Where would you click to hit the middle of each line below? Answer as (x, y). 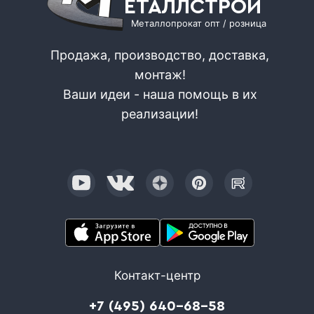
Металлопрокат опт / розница (199, 23)
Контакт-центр (157, 275)
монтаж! (160, 74)
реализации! (160, 114)
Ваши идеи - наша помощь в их (160, 94)
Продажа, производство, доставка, (160, 55)
